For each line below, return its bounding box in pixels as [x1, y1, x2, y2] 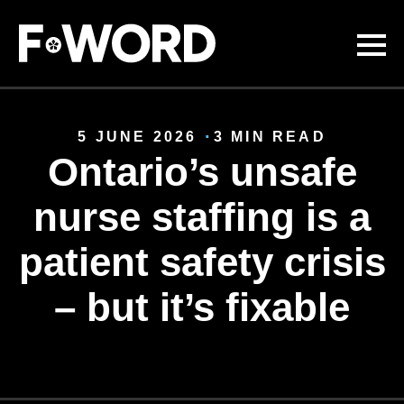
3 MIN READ [213, 129, 326, 144]
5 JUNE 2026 [78, 129, 197, 144]
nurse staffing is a [33, 195, 371, 239]
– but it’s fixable [54, 285, 350, 329]
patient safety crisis [18, 240, 386, 284]
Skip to [18, 11, 57, 25]
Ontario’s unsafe [47, 150, 357, 194]
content [18, 49, 60, 63]
